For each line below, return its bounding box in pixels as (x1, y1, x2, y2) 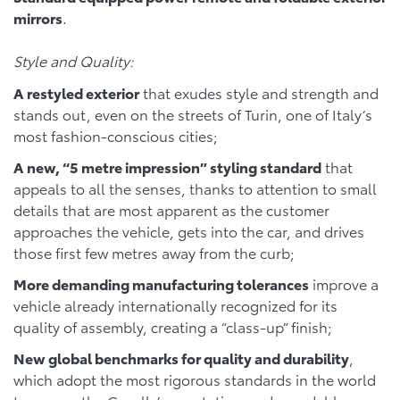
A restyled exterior (13, 81, 139, 103)
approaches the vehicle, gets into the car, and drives (13, 220, 364, 241)
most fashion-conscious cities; (13, 124, 218, 146)
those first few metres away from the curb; (13, 241, 295, 262)
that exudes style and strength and (139, 81, 379, 103)
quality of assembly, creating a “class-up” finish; (13, 316, 332, 337)
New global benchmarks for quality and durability (13, 347, 349, 369)
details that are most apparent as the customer (13, 198, 329, 220)
